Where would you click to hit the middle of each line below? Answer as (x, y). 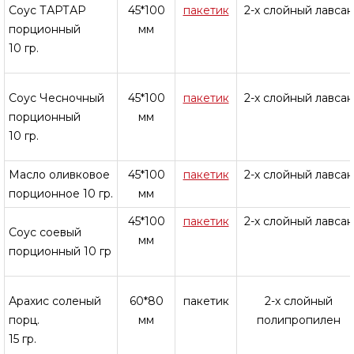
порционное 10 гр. (61, 194)
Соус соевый (45, 232)
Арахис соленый (55, 301)
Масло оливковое (59, 175)
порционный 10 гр (60, 251)
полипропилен (299, 320)
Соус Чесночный (56, 98)
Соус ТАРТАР (47, 10)
